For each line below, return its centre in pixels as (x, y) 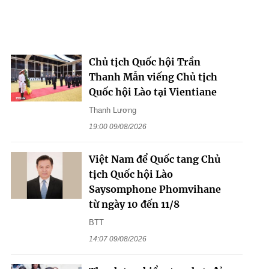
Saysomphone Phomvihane (155, 189)
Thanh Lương (112, 110)
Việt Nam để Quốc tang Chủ (154, 159)
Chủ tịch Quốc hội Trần (144, 62)
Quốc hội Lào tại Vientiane (153, 92)
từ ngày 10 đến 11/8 (134, 204)
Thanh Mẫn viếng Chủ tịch (153, 77)
